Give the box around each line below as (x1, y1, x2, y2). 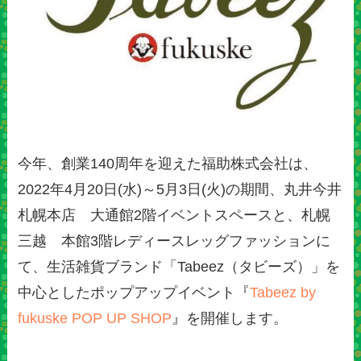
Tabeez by (250, 284, 317, 301)
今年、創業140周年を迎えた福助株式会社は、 (18, 156, 318, 172)
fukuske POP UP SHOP (18, 310, 172, 327)
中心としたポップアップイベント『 (18, 284, 251, 301)
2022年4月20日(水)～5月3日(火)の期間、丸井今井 (18, 181, 342, 198)
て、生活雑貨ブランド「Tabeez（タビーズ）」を (18, 259, 341, 276)
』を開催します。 (172, 310, 288, 327)
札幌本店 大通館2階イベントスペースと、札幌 (18, 207, 331, 224)
